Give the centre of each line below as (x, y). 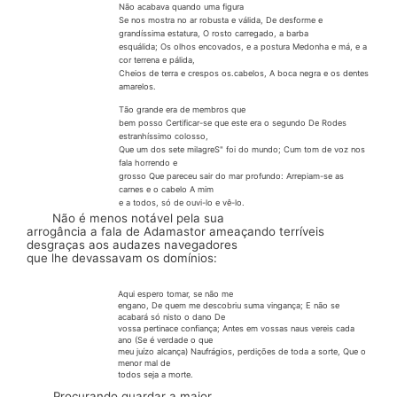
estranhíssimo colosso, (163, 136)
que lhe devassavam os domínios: (122, 258)
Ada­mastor (176, 232)
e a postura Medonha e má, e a (306, 46)
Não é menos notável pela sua (139, 218)
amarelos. (137, 86)
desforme (298, 19)
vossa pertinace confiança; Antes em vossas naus (214, 328)
